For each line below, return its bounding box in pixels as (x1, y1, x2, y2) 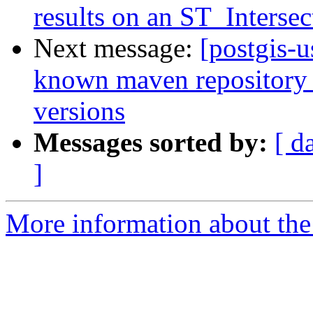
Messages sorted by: (34, 127, 268, 158)
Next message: (34, 33, 200, 64)
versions (34, 96, 125, 126)
